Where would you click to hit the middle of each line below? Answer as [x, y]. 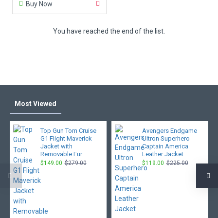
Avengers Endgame [169, 131]
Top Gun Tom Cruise [68, 131]
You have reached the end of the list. [109, 31]
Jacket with [56, 146]
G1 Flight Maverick [66, 138]
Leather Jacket [163, 154]
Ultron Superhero [166, 138]
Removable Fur [61, 154]
